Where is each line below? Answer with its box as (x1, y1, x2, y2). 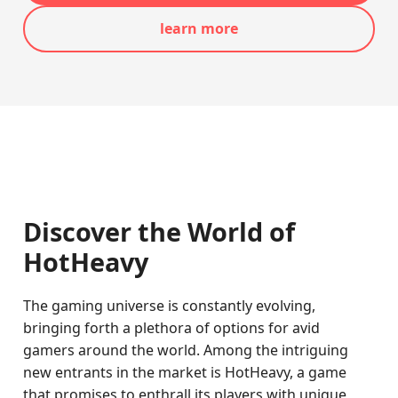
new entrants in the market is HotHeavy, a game (23, 362, 347, 382)
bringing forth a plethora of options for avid (23, 318, 321, 338)
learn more (160, 19, 238, 38)
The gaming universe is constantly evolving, (23, 296, 316, 315)
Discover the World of (23, 214, 296, 249)
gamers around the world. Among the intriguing (23, 340, 349, 360)
